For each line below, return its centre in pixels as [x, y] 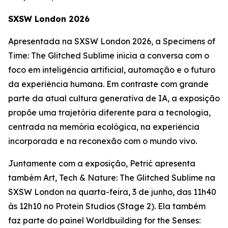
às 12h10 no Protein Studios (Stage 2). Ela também [107, 206]
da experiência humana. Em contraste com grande [108, 84]
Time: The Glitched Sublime [61, 55]
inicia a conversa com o [162, 55]
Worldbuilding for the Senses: [143, 220]
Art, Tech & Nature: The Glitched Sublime [123, 178]
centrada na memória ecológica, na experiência [104, 127]
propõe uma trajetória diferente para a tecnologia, [109, 112]
